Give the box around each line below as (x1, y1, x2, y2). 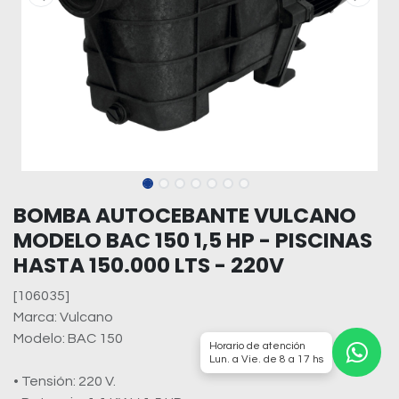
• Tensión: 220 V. (13, 374, 116, 388)
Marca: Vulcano (13, 310, 113, 324)
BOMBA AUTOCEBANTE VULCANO (13, 200, 356, 230)
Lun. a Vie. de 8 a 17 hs (209, 353, 323, 365)
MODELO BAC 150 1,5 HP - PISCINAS (13, 225, 372, 255)
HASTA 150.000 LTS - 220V (13, 250, 284, 280)
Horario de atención (209, 339, 305, 352)
